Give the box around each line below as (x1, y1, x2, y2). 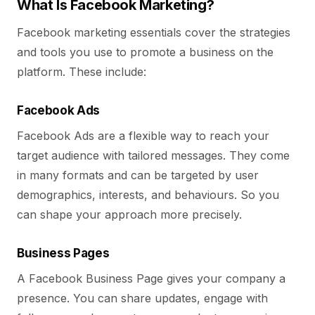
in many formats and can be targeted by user (17, 168, 259, 182)
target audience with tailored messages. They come (17, 148, 290, 162)
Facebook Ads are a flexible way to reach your (17, 129, 269, 143)
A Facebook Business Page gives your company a (17, 271, 285, 285)
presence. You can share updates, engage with (17, 291, 268, 305)
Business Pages (17, 246, 110, 260)
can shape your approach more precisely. (17, 207, 242, 221)
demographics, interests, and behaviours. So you (17, 188, 279, 202)
